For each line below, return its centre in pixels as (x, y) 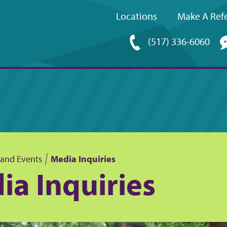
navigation (165, 67)
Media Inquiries (83, 159)
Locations (137, 16)
